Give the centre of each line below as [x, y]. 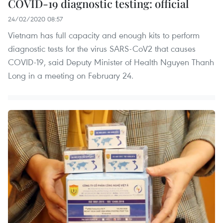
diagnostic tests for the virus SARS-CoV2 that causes [102, 49]
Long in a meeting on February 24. [71, 76]
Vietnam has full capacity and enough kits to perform [104, 35]
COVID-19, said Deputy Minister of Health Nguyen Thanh [111, 62]
